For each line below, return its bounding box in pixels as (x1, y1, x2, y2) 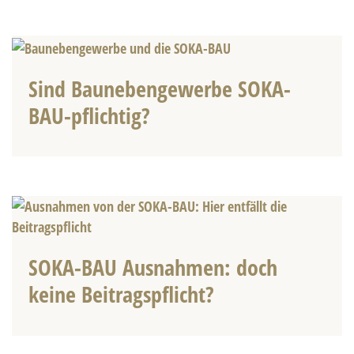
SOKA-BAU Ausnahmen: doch (28, 252, 277, 283)
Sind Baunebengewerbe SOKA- (28, 73, 291, 104)
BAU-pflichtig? (28, 100, 150, 130)
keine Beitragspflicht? (28, 279, 214, 310)
